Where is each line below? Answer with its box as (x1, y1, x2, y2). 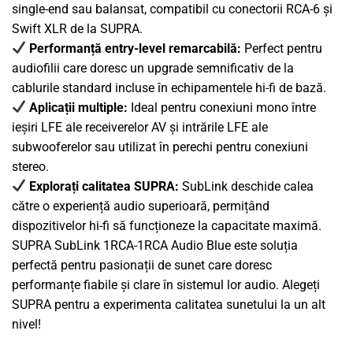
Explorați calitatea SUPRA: (29, 178, 180, 194)
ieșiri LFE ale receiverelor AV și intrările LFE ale (12, 119, 268, 135)
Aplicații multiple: (29, 99, 128, 115)
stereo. (12, 158, 49, 174)
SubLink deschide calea (179, 178, 314, 194)
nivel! (12, 316, 41, 332)
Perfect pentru (241, 40, 323, 56)
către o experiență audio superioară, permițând (12, 198, 269, 214)
